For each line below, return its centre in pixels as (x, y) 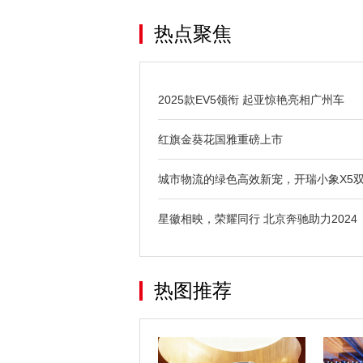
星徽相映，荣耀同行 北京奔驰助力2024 (258, 219)
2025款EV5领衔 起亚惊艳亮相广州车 (251, 100)
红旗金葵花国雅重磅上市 (220, 140)
